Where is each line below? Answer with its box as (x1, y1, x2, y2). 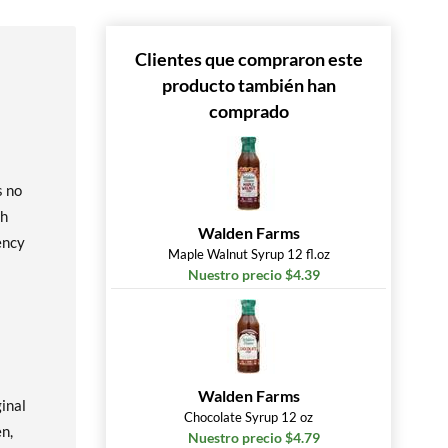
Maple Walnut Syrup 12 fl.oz (167, 246, 330, 262)
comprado (208, 100, 289, 122)
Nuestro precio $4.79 (187, 429, 320, 446)
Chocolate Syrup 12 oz (184, 409, 313, 425)
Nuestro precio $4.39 (187, 266, 320, 283)
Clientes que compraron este (134, 48, 363, 70)
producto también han (161, 74, 336, 96)
